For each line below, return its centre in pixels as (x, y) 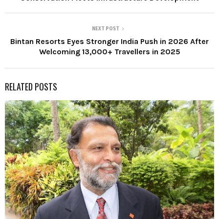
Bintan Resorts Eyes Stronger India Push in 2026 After (109, 42)
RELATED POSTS (31, 87)
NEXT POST (106, 29)
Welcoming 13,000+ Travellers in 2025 (109, 52)
